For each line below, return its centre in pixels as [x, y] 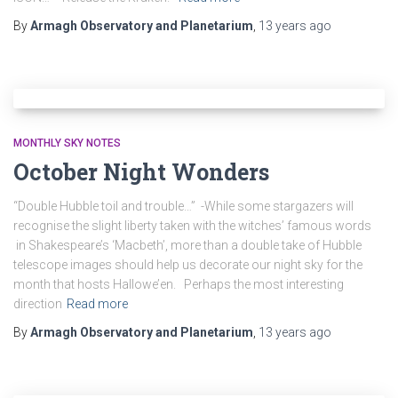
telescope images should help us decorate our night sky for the [188, 265]
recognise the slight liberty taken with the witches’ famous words [192, 226]
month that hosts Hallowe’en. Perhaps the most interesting [179, 284]
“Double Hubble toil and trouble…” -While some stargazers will [183, 206]
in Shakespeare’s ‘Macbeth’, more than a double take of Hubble [187, 245]
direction [38, 304]
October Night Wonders [141, 172]
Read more [97, 304]
